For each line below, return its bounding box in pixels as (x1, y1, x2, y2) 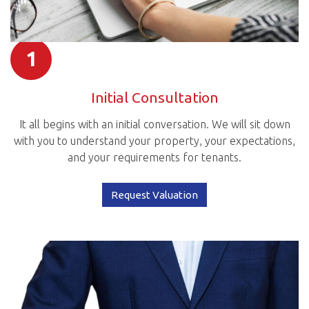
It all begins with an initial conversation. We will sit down (19, 117, 290, 130)
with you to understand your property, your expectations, (14, 134, 295, 147)
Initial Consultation (90, 89, 219, 106)
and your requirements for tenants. (68, 150, 241, 163)
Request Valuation (111, 189, 198, 201)
